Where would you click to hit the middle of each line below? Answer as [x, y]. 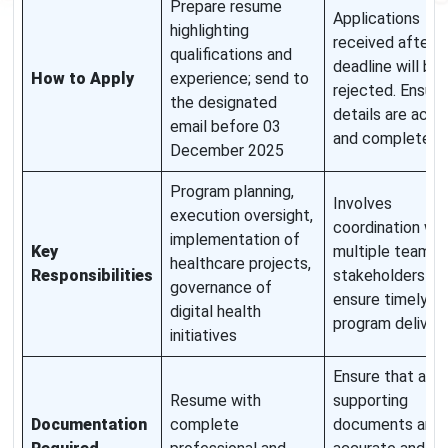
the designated [223, 103]
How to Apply [82, 79]
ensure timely [380, 300]
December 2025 [227, 151]
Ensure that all [383, 377]
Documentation [89, 425]
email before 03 [225, 127]
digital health [215, 312]
